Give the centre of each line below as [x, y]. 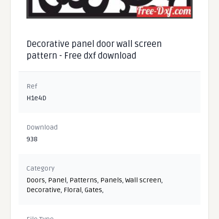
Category [41, 168]
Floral [73, 190]
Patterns [84, 180]
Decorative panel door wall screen [94, 44]
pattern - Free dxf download [82, 55]
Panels [111, 180]
